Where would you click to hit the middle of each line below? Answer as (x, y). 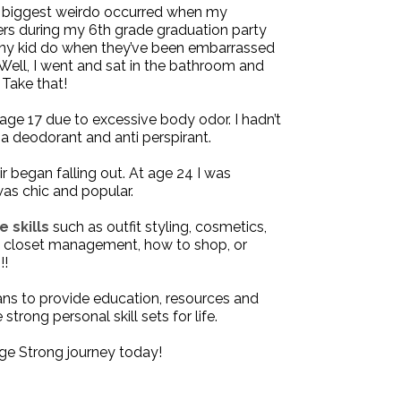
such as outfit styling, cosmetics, (158, 227)
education (127, 299)
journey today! (113, 352)
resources (198, 299)
